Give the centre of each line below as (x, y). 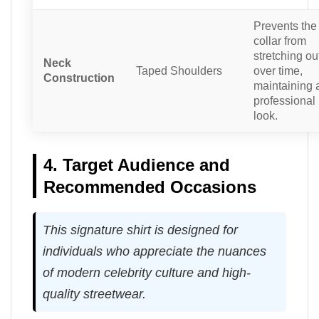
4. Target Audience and (137, 165)
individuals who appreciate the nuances (155, 252)
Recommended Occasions (150, 187)
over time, (278, 71)
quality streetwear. (94, 294)
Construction (79, 78)
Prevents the (285, 26)
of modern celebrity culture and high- (147, 273)
